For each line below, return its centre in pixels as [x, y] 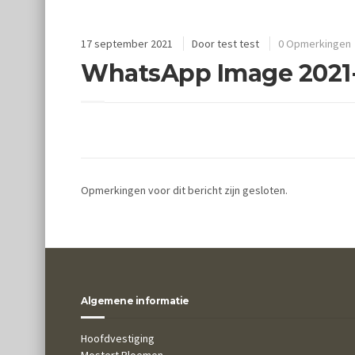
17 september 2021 [127, 43]
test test [238, 43]
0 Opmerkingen [315, 43]
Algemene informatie [135, 301]
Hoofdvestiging [118, 339]
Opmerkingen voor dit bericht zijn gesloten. [184, 191]
